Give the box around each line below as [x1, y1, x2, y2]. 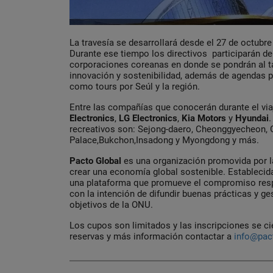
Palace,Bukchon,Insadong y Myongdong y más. [69, 135, 259, 146]
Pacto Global [69, 155, 124, 167]
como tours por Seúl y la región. [69, 81, 200, 93]
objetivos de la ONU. [69, 199, 153, 211]
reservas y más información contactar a [69, 231, 234, 243]
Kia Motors [182, 113, 229, 124]
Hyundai [235, 113, 269, 124]
